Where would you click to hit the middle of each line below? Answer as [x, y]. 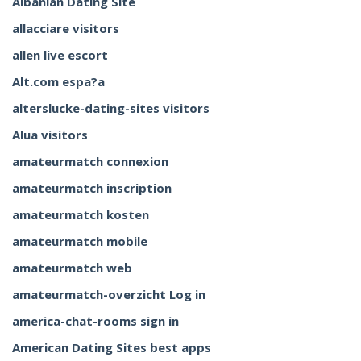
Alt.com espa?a [58, 81]
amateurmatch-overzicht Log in [109, 294]
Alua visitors [50, 135]
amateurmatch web [72, 268]
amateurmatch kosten [81, 214]
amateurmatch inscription [92, 188]
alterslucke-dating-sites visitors [111, 108]
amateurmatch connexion [90, 161]
